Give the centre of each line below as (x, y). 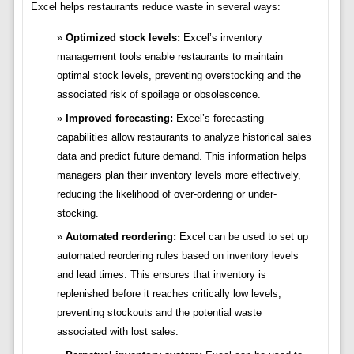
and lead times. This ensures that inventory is (161, 275)
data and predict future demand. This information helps (181, 156)
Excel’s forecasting (218, 119)
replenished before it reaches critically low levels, (169, 294)
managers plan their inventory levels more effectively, (179, 175)
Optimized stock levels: (122, 38)
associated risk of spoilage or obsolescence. (158, 95)
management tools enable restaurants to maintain (169, 57)
